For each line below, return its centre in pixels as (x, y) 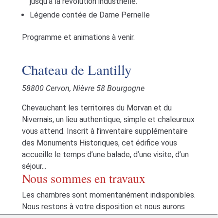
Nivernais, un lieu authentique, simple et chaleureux (108, 119)
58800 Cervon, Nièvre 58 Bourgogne (83, 88)
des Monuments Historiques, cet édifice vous (99, 143)
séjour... (34, 166)
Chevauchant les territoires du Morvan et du (97, 108)
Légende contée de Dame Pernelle (90, 15)
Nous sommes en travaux (83, 178)
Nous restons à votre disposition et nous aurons (103, 207)
